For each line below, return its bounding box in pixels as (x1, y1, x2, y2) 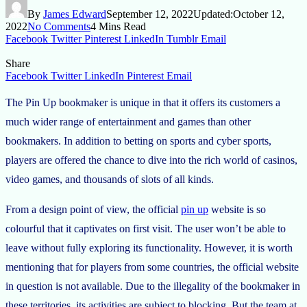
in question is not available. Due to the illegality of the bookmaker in (5, 280, 300, 292)
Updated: (193, 8, 233, 20)
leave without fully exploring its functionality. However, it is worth (5, 241, 293, 254)
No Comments (27, 20, 90, 32)
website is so (208, 203, 266, 215)
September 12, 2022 (106, 8, 193, 20)
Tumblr (167, 32, 198, 45)
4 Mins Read (90, 20, 146, 32)
